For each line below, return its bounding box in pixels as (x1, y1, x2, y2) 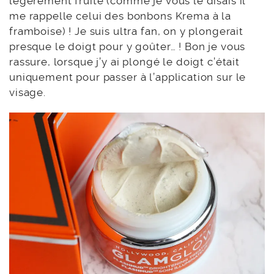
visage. (9, 86, 46, 98)
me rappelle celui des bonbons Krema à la (9, 9, 232, 22)
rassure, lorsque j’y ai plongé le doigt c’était (9, 55, 240, 68)
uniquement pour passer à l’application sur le (9, 70, 246, 83)
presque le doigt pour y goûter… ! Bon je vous (9, 40, 246, 53)
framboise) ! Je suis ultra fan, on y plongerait (9, 24, 243, 37)
